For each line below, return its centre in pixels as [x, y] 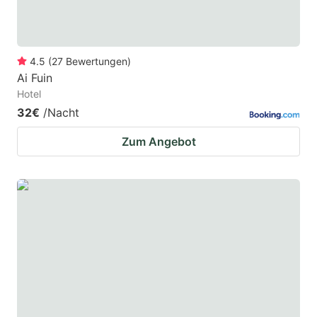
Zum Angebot [158, 142]
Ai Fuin [35, 78]
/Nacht [61, 113]
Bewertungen [97, 62]
